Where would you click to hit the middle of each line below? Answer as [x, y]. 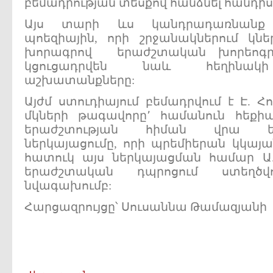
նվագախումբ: [68, 186]
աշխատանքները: [80, 80]
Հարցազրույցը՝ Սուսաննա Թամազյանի [146, 207]
